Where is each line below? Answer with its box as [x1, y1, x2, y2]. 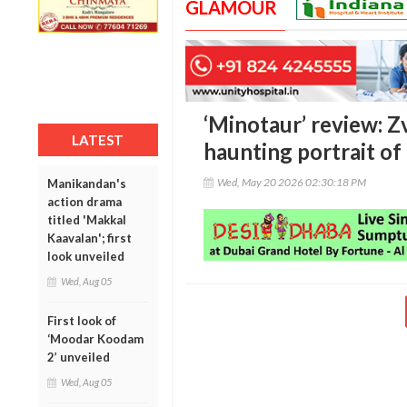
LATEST [72, 131, 124, 148]
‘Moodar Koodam [47, 331, 144, 346]
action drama [47, 194, 122, 209]
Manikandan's [47, 175, 126, 191]
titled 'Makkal [47, 212, 126, 227]
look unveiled [47, 248, 124, 263]
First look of [47, 313, 116, 328]
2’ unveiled [47, 349, 110, 364]
